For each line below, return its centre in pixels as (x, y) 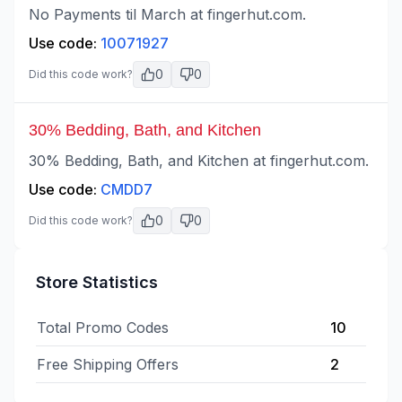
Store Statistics (97, 282)
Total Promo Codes (103, 328)
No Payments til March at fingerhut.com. (167, 14)
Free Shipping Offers (108, 364)
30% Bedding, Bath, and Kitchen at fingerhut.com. (199, 161)
